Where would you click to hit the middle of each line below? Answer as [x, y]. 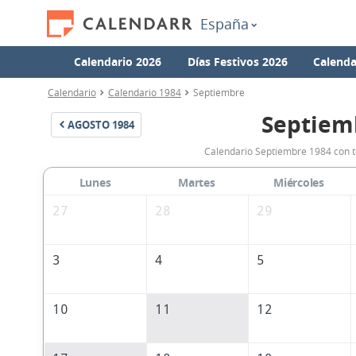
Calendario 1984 [145, 92]
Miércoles [299, 183]
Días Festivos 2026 [237, 62]
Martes [197, 183]
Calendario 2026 [118, 62]
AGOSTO [89, 125]
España [224, 24]
